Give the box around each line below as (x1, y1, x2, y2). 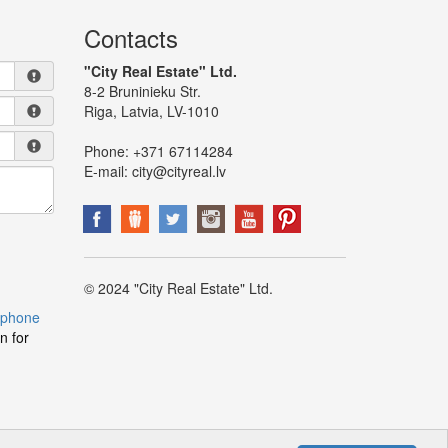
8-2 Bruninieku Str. (83, 81, 201, 101)
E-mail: (83, 161, 132, 181)
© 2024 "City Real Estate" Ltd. (83, 278, 273, 298)
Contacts (83, 20, 178, 55)
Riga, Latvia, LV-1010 (83, 101, 219, 121)
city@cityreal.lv (131, 161, 226, 181)
